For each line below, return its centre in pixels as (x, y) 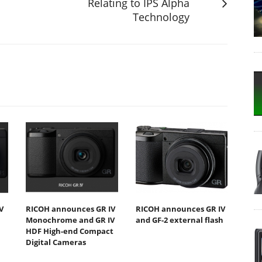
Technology (161, 17)
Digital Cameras (56, 242)
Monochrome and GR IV (70, 220)
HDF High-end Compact (70, 231)
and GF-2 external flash (179, 220)
